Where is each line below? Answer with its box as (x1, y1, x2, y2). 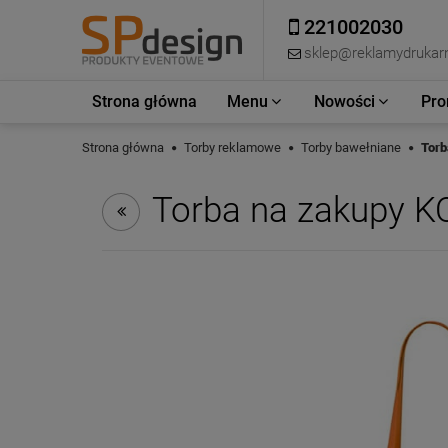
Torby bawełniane (301, 140, 401, 155)
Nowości (314, 92, 375, 111)
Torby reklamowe (184, 140, 281, 155)
